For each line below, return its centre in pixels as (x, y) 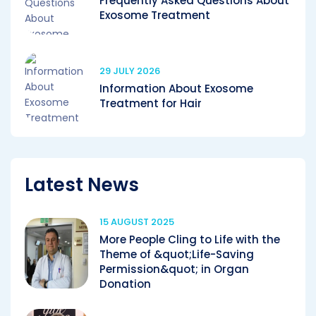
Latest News (82, 184)
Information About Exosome (176, 88)
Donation (125, 284)
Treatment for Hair (151, 103)
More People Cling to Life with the (190, 239)
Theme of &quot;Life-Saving (177, 254)
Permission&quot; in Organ (174, 269)
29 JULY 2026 (130, 71)
